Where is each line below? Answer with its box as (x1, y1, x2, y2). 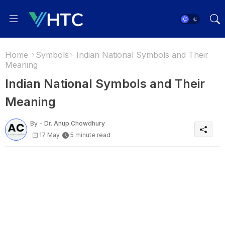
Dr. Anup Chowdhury (44, 120, 105, 128)
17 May (39, 131, 60, 139)
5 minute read (70, 131, 110, 139)
